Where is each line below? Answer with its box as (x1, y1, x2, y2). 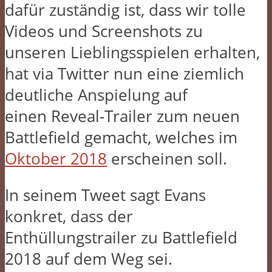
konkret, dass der (5, 206, 133, 228)
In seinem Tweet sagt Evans (5, 185, 206, 206)
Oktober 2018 (5, 148, 107, 169)
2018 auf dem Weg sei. (5, 248, 172, 270)
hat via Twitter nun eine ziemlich (5, 63, 244, 84)
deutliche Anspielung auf (5, 84, 188, 106)
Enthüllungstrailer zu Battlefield (5, 227, 237, 249)
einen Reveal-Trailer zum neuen (5, 105, 240, 127)
